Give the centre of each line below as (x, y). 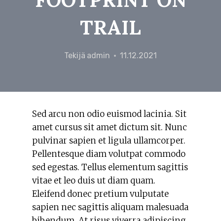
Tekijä (74, 55)
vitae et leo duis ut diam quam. (94, 181)
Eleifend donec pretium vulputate (100, 194)
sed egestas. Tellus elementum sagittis (110, 167)
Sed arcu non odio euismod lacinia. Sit (109, 114)
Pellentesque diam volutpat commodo (109, 154)
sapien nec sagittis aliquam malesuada (110, 207)
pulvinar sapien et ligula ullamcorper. (109, 141)
